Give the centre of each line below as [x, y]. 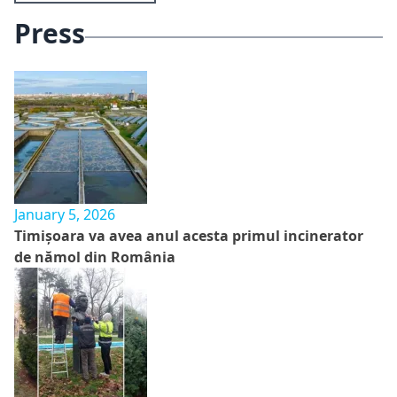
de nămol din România [95, 257]
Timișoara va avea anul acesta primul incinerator [189, 236]
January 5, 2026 [65, 215]
